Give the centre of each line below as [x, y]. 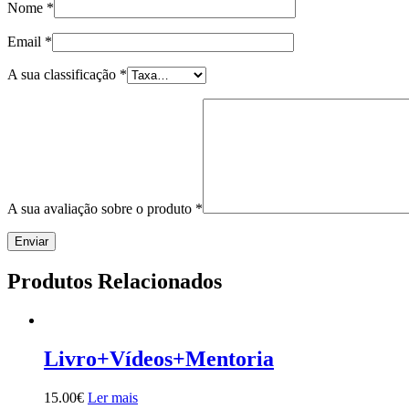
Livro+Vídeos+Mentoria [159, 358]
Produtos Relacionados [115, 281]
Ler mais [113, 397]
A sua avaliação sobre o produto [101, 209]
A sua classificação [63, 75]
